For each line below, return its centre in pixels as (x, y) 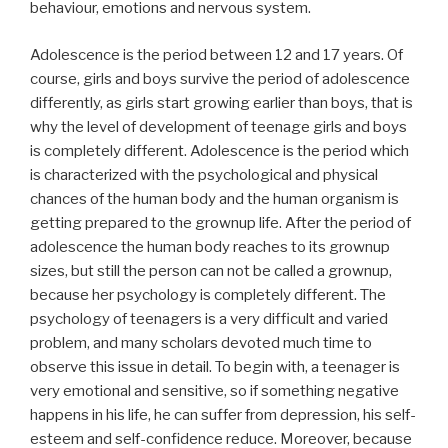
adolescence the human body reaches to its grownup (210, 246)
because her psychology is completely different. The (208, 294)
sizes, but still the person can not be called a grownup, (211, 270)
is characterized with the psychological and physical (204, 174)
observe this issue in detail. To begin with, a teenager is (215, 366)
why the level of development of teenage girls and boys (218, 126)
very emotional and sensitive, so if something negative (214, 390)
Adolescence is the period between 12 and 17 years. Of (216, 54)
